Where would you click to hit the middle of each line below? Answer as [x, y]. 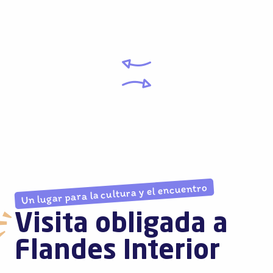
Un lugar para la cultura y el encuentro [114, 194]
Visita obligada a [121, 225]
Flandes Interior [117, 252]
